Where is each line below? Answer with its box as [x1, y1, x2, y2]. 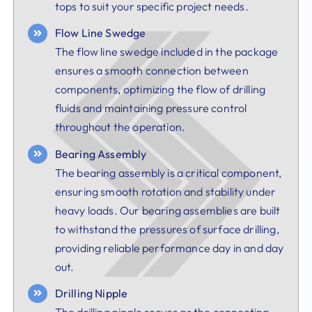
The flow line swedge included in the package [54, 45, 279, 59]
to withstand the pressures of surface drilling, [54, 221, 279, 236]
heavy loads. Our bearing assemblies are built [54, 203, 281, 217]
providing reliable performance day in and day [54, 240, 284, 255]
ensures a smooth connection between [54, 63, 249, 78]
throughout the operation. [54, 120, 186, 134]
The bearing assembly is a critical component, [54, 165, 282, 180]
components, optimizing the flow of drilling [54, 82, 266, 97]
